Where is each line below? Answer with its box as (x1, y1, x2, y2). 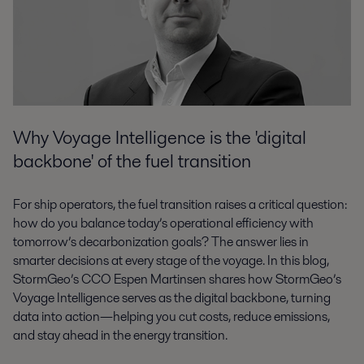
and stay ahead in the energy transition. (13, 326, 227, 345)
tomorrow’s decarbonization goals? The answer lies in (13, 232, 309, 252)
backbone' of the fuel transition (13, 147, 251, 174)
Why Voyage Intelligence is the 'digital (13, 123, 306, 150)
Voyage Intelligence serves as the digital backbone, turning (13, 288, 331, 308)
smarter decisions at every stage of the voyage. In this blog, (13, 251, 329, 271)
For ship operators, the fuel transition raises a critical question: (13, 195, 347, 214)
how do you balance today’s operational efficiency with (13, 214, 314, 233)
